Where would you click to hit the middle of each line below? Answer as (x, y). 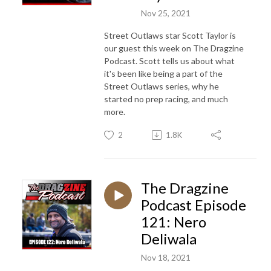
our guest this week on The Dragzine (174, 48)
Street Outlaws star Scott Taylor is (170, 35)
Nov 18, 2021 (166, 257)
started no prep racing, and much (166, 99)
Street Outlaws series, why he (162, 86)
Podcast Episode (194, 204)
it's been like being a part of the (163, 73)
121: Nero (174, 221)
